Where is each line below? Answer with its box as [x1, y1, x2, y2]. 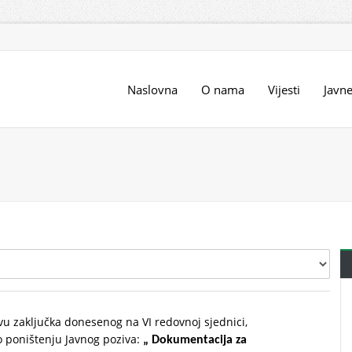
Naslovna [127, 82, 178, 97]
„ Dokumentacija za [143, 334, 247, 346]
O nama [201, 82, 244, 97]
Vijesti [268, 82, 300, 97]
